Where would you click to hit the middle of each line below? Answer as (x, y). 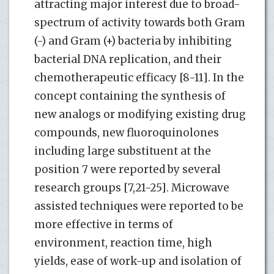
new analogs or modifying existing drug (140, 114)
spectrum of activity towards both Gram (140, 22)
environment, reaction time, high (123, 243)
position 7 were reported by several (128, 169)
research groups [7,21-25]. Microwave (132, 187)
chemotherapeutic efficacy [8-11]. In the (139, 77)
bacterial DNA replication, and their (128, 59)
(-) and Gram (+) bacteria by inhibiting (133, 41)
